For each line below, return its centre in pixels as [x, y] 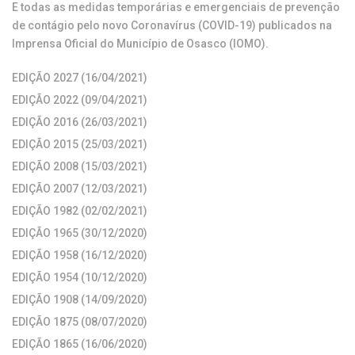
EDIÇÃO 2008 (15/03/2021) [80, 166]
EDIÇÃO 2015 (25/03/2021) [80, 144]
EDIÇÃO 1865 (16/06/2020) [80, 344]
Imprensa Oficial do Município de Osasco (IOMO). [140, 44]
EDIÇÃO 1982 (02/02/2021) [80, 211]
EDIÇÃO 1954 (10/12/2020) [80, 277]
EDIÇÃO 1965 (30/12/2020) [80, 233]
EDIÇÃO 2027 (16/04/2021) [80, 78]
